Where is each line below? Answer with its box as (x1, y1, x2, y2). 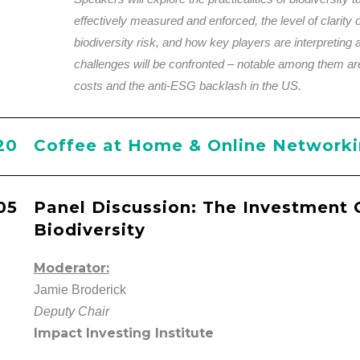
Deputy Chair (33, 304, 109, 318)
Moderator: (33, 260, 109, 276)
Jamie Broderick (33, 282, 126, 297)
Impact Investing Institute (33, 325, 214, 341)
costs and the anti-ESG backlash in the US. (73, 78, 301, 92)
